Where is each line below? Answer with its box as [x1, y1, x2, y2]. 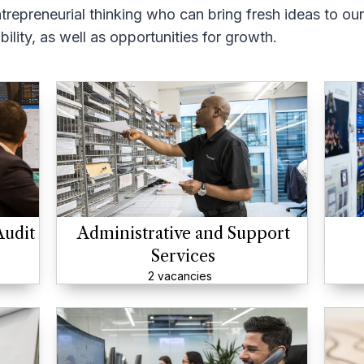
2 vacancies [148, 269, 212, 283]
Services [151, 246, 215, 266]
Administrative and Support [76, 223, 290, 243]
